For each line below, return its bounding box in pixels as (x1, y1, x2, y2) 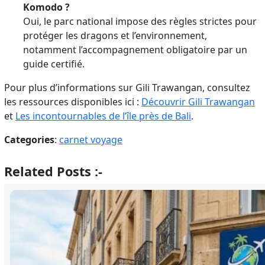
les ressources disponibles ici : (4, 95, 142, 108)
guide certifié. (23, 57, 85, 70)
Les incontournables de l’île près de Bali (15, 109, 192, 122)
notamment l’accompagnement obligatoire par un (23, 43, 248, 56)
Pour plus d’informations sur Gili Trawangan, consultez (4, 80, 251, 94)
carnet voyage (59, 132, 123, 146)
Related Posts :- (4, 162, 103, 180)
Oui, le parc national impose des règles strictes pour (23, 14, 257, 28)
